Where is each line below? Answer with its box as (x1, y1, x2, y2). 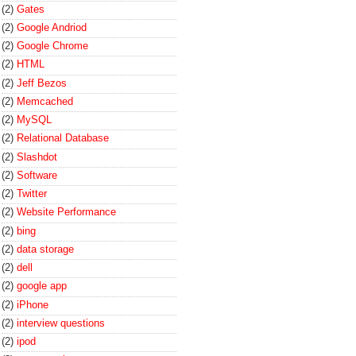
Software (17, 168, 57, 181)
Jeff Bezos (17, 76, 67, 89)
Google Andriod (17, 21, 87, 33)
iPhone (17, 298, 48, 311)
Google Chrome (17, 40, 88, 52)
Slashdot (17, 150, 57, 163)
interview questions (17, 316, 105, 329)
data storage (17, 242, 74, 255)
